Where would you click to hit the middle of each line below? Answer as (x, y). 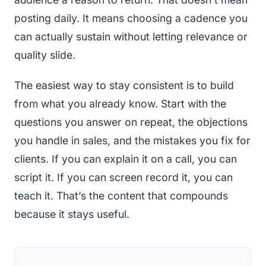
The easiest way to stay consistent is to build (124, 85)
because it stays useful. (72, 214)
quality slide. (45, 55)
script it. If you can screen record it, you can (123, 177)
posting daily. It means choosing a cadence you (131, 18)
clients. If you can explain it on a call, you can (126, 159)
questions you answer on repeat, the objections (131, 122)
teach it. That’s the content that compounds (121, 195)
